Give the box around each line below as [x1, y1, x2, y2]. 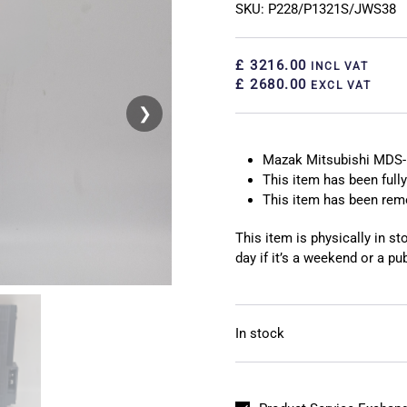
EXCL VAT [306, 79, 371, 93]
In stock [235, 325, 284, 342]
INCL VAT [306, 60, 368, 74]
